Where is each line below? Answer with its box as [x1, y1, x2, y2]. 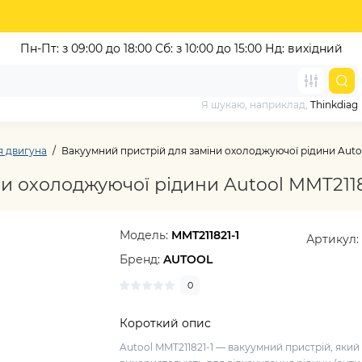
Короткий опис [120, 316, 212, 330]
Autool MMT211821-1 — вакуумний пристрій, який [120, 341, 360, 353]
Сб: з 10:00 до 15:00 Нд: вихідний [154, 41, 343, 56]
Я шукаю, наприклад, [201, 99, 310, 111]
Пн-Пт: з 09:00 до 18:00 [19, 41, 155, 56]
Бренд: [120, 252, 164, 267]
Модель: [120, 228, 172, 242]
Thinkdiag [310, 99, 358, 111]
